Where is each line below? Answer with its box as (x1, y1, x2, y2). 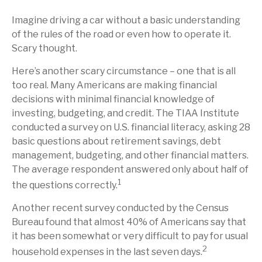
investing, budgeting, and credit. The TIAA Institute (12, 108, 239, 119)
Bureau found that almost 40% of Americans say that (12, 216, 246, 228)
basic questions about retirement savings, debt (12, 136, 221, 147)
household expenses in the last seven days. (12, 246, 202, 258)
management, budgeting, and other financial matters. (12, 150, 249, 161)
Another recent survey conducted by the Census (12, 202, 229, 214)
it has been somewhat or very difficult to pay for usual (12, 230, 248, 242)
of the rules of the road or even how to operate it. (12, 29, 231, 40)
